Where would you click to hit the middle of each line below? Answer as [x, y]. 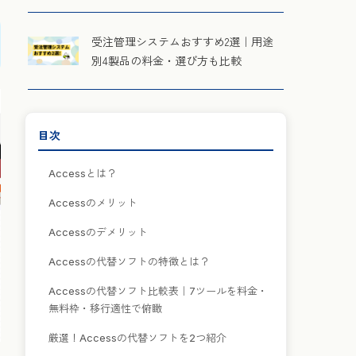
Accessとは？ [83, 173]
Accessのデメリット [98, 232]
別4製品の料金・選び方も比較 [167, 60]
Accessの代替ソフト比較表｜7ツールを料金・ [158, 291]
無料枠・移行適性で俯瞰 [105, 308]
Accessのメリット [93, 203]
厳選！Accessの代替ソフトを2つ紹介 [137, 338]
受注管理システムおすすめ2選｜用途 [183, 41]
